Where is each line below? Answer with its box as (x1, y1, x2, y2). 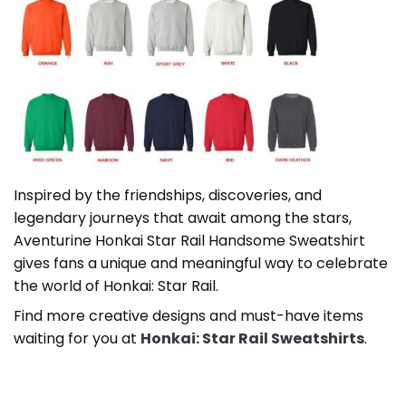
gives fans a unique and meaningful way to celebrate (14, 253, 388, 275)
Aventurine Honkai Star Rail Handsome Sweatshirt (14, 230, 365, 252)
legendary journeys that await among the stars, (14, 208, 352, 229)
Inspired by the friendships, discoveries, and (14, 185, 322, 207)
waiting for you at (14, 328, 140, 350)
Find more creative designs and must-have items (14, 305, 363, 327)
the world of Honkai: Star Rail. (14, 275, 218, 297)
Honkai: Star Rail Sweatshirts (140, 328, 364, 350)
